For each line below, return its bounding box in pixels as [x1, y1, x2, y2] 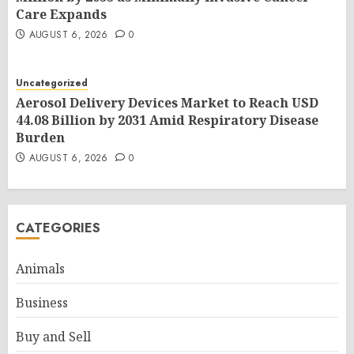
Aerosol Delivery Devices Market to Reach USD [16, 93, 318, 111]
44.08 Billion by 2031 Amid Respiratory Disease [16, 111, 318, 129]
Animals [16, 259, 65, 277]
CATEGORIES [16, 218, 100, 237]
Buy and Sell [16, 327, 91, 345]
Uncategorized [16, 75, 88, 90]
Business [16, 293, 68, 311]
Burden [16, 128, 65, 146]
